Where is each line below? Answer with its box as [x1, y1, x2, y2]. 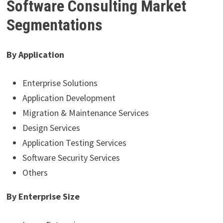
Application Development [22, 92, 115, 104]
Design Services [22, 122, 80, 134]
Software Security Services [22, 152, 120, 164]
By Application [6, 49, 64, 61]
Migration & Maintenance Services [22, 107, 149, 119]
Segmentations [6, 15, 106, 34]
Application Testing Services [22, 137, 126, 149]
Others [22, 167, 48, 179]
